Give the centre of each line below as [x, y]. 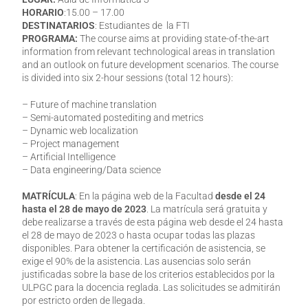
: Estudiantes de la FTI [143, 26]
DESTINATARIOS [59, 26]
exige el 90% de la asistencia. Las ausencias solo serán [137, 262]
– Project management [71, 144]
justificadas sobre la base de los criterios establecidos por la [149, 275]
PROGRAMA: [50, 39]
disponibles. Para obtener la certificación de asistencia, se [144, 249]
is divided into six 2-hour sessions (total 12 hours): [128, 78]
